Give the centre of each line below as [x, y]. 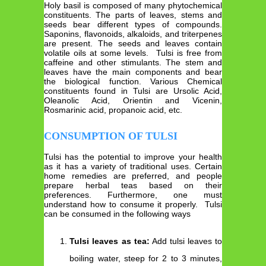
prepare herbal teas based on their [133, 185]
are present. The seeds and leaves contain [133, 44]
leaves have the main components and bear [133, 72]
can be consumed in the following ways [117, 213]
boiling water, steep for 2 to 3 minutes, [146, 259]
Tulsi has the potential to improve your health [133, 156]
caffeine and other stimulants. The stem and [133, 63]
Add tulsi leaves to [186, 241]
